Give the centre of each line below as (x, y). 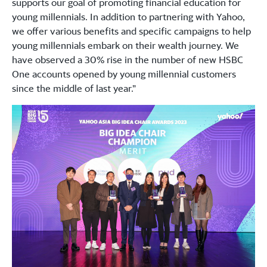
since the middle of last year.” (74, 89)
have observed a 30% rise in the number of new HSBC (128, 60)
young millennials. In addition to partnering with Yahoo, (128, 17)
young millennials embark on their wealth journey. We (125, 46)
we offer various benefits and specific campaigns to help (131, 31)
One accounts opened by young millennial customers (124, 74)
